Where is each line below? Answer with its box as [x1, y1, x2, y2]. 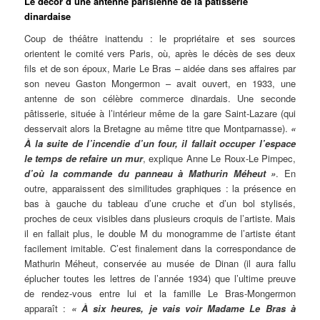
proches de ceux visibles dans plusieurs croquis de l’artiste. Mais [24, 211, 296, 226]
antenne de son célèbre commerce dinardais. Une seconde [24, 91, 296, 106]
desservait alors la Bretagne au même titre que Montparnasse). [24, 121, 291, 136]
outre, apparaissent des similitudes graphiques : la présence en [24, 181, 296, 196]
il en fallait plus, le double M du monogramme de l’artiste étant [24, 226, 296, 241]
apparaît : [24, 301, 71, 316]
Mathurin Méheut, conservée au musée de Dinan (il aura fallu [24, 256, 296, 271]
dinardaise [24, 9, 71, 23]
